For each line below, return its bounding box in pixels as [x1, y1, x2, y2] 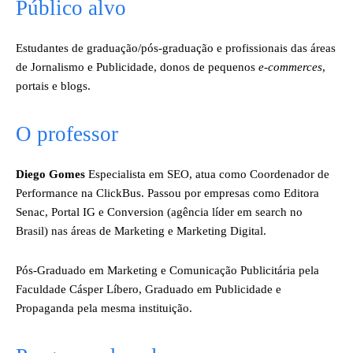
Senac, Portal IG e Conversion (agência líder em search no [16, 206, 303, 218]
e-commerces [258, 61, 322, 73]
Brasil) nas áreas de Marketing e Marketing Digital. [16, 225, 266, 237]
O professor [16, 122, 118, 146]
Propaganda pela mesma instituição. [16, 302, 192, 314]
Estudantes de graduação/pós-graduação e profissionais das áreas [16, 42, 336, 54]
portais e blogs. [16, 80, 91, 92]
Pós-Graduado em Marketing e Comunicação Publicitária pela [16, 264, 319, 277]
